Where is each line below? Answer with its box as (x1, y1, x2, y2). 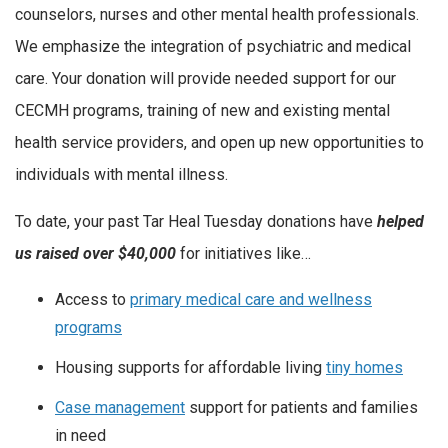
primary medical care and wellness (130, 290, 372, 310)
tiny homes (326, 358, 403, 378)
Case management (55, 398, 185, 418)
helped (377, 212, 424, 232)
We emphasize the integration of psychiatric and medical (15, 36, 411, 56)
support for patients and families (185, 398, 418, 418)
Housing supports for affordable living (55, 358, 326, 378)
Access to (55, 290, 130, 310)
